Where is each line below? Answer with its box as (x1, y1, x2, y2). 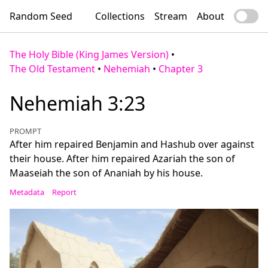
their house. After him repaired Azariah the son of (10, 152, 235, 165)
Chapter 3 (159, 62, 203, 75)
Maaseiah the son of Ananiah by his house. (10, 166, 203, 179)
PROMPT (10, 126, 41, 136)
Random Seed (10, 10, 72, 23)
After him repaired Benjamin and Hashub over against (10, 138, 254, 151)
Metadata (10, 187, 44, 197)
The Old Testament (10, 62, 95, 75)
